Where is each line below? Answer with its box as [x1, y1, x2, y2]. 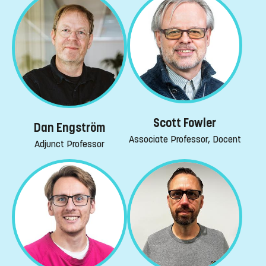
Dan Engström [34, 121, 105, 136]
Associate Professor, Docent [128, 133, 241, 145]
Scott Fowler [153, 115, 216, 131]
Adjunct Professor [34, 138, 104, 150]
